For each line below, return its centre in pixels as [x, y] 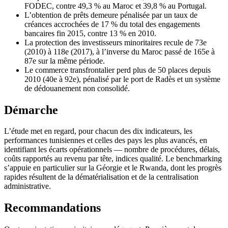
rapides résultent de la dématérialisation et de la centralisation [101, 177]
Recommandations [52, 208]
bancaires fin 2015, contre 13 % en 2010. [90, 33]
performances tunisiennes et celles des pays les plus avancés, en [106, 140]
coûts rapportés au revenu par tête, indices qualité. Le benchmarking [113, 159]
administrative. [27, 186]
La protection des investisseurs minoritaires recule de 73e [116, 42]
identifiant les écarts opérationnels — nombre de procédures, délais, [112, 150]
